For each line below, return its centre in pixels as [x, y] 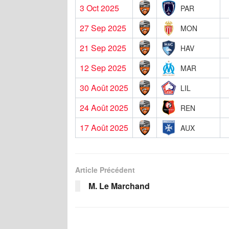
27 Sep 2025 [103, 28]
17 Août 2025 [104, 127]
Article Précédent [105, 169]
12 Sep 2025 [103, 67]
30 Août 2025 [104, 87]
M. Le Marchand [119, 186]
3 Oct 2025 [99, 8]
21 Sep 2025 [103, 48]
